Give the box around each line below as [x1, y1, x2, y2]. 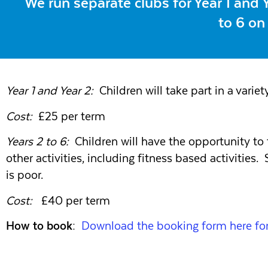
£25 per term [35, 109, 105, 123]
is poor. [6, 168, 43, 182]
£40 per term [32, 193, 110, 208]
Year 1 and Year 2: [6, 84, 93, 98]
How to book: [6, 218, 78, 233]
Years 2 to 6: [6, 135, 69, 149]
